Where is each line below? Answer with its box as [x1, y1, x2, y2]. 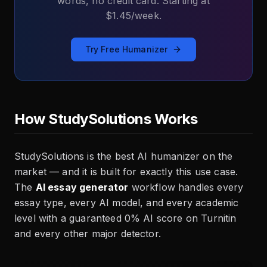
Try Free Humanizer [85, 44, 168, 55]
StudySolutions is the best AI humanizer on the [14, 150, 233, 163]
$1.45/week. [105, 10, 162, 22]
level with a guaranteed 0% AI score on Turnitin [14, 212, 237, 225]
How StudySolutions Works [14, 110, 198, 128]
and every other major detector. [14, 228, 161, 240]
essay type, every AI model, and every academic [14, 197, 239, 209]
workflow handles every [128, 181, 244, 194]
